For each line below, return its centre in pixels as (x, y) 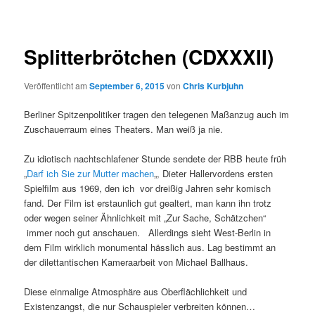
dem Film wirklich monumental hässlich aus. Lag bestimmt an (150, 247)
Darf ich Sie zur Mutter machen (91, 174)
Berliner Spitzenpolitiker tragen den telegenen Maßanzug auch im (157, 115)
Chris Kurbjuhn (213, 86)
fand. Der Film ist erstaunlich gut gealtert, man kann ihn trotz (148, 203)
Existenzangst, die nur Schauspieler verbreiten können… (140, 307)
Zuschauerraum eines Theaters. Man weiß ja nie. (124, 129)
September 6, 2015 (127, 86)
